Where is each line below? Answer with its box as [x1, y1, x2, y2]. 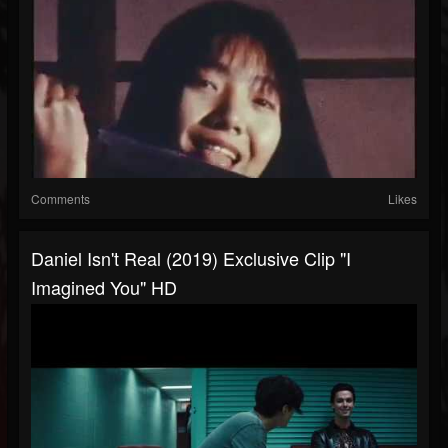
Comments [31, 190, 90, 208]
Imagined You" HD [31, 274, 177, 301]
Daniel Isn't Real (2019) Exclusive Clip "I [31, 245, 351, 272]
